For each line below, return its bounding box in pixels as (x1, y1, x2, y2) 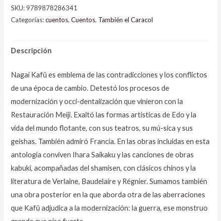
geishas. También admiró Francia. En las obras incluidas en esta (11, 137, 210, 146)
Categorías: (11, 15, 46, 24)
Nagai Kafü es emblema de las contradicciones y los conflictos (11, 71, 208, 79)
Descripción (11, 46, 52, 55)
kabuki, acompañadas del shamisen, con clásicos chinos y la (11, 164, 196, 173)
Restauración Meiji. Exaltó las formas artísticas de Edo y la (11, 110, 197, 119)
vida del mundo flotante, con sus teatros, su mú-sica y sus (11, 124, 193, 133)
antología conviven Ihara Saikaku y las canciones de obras (11, 150, 194, 159)
